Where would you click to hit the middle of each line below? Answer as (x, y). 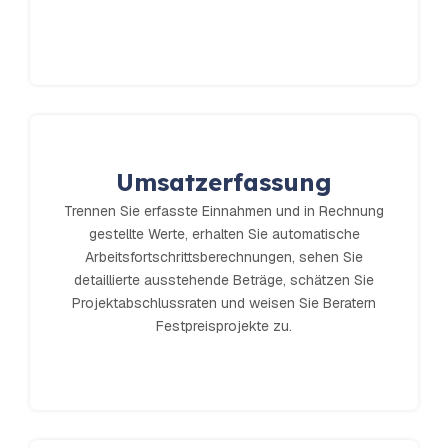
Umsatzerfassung (224, 182)
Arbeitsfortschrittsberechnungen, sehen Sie (224, 257)
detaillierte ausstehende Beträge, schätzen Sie (224, 280)
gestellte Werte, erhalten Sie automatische (224, 234)
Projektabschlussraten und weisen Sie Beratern (224, 303)
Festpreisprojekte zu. (224, 326)
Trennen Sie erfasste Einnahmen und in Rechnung (224, 211)
